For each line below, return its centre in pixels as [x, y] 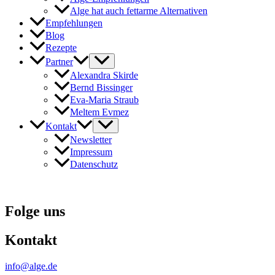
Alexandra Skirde [104, 75]
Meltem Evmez [99, 112]
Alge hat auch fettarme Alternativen [139, 10]
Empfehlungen [74, 23]
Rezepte [61, 47]
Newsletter [91, 139]
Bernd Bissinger [101, 87]
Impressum [91, 152]
